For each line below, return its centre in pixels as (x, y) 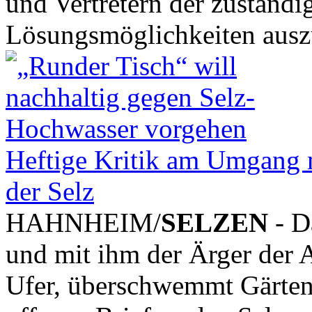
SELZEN (214, 222)
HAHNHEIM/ (83, 222)
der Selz (50, 191)
